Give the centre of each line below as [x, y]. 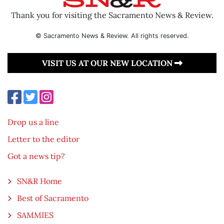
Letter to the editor [43, 139]
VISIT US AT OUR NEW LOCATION [108, 63]
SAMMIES [35, 215]
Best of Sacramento [53, 198]
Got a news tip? [36, 156]
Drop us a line [33, 122]
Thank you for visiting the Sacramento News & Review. [112, 15]
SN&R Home [40, 181]
